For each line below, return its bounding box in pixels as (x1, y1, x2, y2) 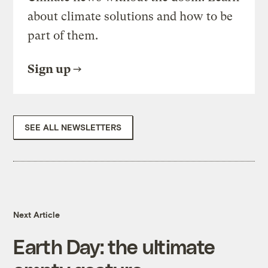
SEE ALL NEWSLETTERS (25, 122, 122, 133)
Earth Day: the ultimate (13, 234, 215, 258)
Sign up (28, 62, 71, 77)
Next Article (13, 209, 60, 220)
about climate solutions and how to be (28, 10, 233, 24)
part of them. (28, 29, 99, 43)
